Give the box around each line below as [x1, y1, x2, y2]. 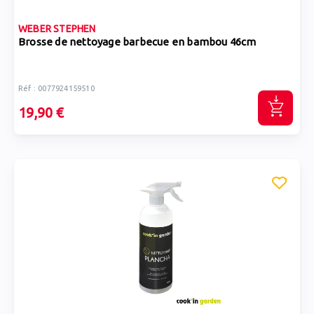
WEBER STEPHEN [18, 23, 96, 34]
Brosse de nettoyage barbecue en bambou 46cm [18, 36, 257, 48]
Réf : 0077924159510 [18, 84, 95, 93]
